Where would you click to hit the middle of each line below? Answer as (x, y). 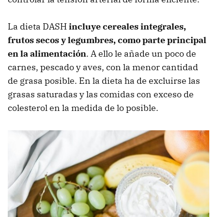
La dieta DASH (38, 27)
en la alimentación (47, 54)
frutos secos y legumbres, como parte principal (107, 40)
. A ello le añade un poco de (141, 54)
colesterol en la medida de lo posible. (83, 108)
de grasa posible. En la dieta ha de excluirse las (104, 81)
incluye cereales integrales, (127, 27)
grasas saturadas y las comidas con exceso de (101, 94)
